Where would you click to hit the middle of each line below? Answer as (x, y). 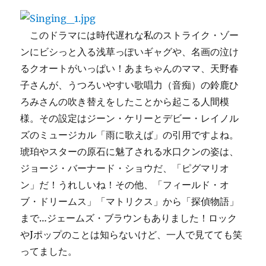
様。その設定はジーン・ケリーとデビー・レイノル (130, 118)
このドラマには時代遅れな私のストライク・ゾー (130, 35)
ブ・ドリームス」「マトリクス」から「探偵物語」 (130, 201)
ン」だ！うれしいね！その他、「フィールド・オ (125, 185)
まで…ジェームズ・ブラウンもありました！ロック (129, 218)
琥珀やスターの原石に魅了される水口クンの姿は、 (130, 151)
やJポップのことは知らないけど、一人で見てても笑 (132, 235)
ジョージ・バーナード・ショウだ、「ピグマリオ (125, 168)
